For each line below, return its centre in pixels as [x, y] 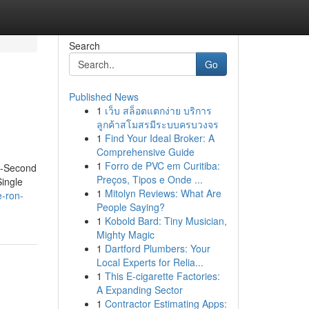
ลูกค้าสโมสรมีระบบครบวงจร [157, 124]
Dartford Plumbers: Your [157, 248]
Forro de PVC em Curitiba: [162, 166]
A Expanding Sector [139, 290]
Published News [103, 97]
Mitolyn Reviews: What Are [163, 193]
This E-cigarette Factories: [162, 276]
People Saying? [130, 207]
